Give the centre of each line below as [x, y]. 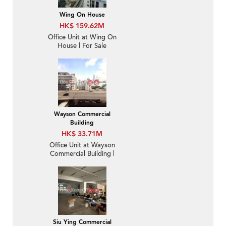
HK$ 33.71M [82, 134]
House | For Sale [82, 46]
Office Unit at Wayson [82, 146]
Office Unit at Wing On [82, 38]
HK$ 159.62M [82, 26]
